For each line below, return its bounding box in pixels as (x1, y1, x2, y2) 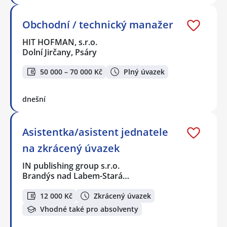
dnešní (22, 94, 46, 104)
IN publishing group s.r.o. (22, 160, 121, 172)
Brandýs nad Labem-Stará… (22, 170, 129, 182)
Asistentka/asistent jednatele (22, 125, 168, 139)
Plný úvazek (124, 66, 165, 77)
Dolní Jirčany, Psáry (22, 46, 97, 58)
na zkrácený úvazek (22, 141, 120, 156)
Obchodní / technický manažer (22, 17, 173, 31)
